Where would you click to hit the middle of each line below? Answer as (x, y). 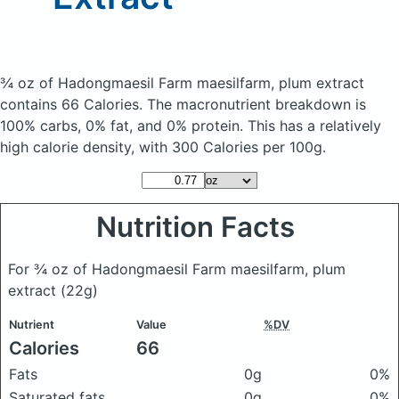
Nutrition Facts (199, 227)
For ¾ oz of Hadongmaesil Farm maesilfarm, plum (177, 269)
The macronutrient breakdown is (256, 104)
